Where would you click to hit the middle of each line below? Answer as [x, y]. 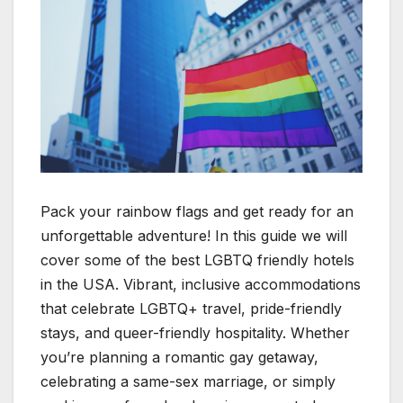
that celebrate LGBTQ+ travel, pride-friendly [191, 308]
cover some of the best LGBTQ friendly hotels [197, 260]
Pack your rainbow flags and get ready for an [197, 211]
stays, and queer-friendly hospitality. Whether [195, 332]
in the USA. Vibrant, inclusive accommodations [201, 284]
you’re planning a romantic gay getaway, [179, 357]
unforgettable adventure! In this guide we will [194, 235]
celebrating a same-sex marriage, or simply [188, 381]
